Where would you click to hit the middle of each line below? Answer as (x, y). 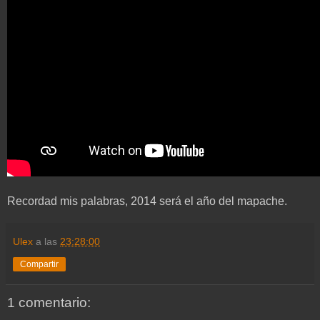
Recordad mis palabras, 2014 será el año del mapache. (147, 201)
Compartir (39, 265)
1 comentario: (49, 303)
